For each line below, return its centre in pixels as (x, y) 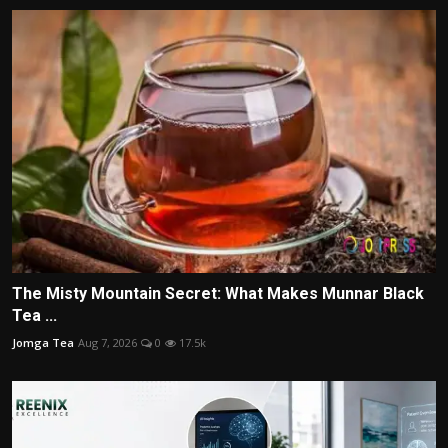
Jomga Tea (43, 342)
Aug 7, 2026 (107, 342)
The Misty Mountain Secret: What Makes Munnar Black (218, 293)
